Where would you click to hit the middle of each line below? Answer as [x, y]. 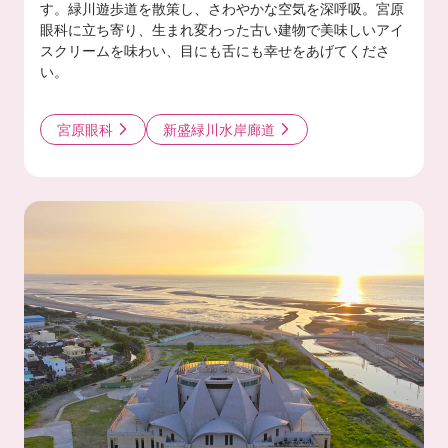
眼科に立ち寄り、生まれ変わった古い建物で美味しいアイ [222, 28]
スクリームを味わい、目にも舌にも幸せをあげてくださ [215, 49]
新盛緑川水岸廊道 [219, 128]
